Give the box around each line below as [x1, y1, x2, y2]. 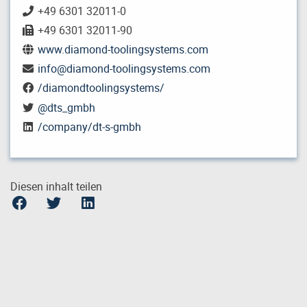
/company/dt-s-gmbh [37, 119, 141, 134]
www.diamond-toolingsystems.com [37, 42, 208, 57]
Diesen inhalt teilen [10, 178, 102, 194]
